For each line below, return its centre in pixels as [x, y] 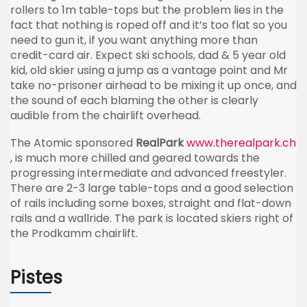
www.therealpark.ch [241, 143]
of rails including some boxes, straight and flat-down [151, 203]
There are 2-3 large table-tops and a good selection [152, 188]
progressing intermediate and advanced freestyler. [148, 173]
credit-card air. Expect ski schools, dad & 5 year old [148, 55]
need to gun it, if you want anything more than [134, 40]
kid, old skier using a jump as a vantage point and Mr [149, 70]
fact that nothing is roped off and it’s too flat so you [149, 25]
